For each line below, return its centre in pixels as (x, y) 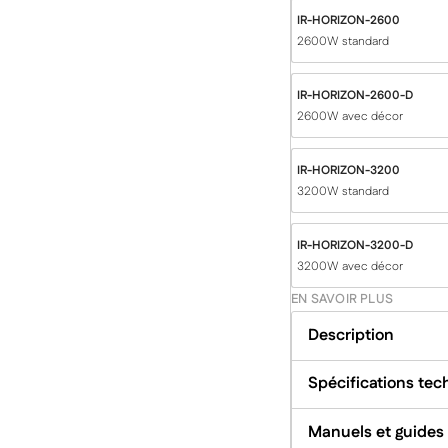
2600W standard (343, 42)
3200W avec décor (350, 267)
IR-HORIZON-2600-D (355, 95)
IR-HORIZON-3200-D (355, 245)
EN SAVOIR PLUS (342, 299)
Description (351, 336)
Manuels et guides (376, 432)
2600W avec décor (350, 117)
